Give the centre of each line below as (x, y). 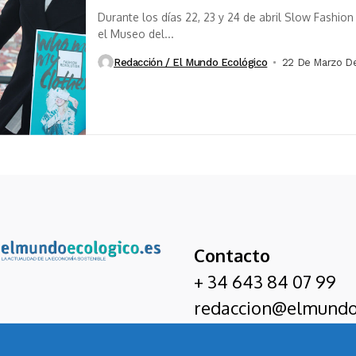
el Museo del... (136, 34)
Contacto (232, 255)
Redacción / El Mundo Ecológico (191, 62)
